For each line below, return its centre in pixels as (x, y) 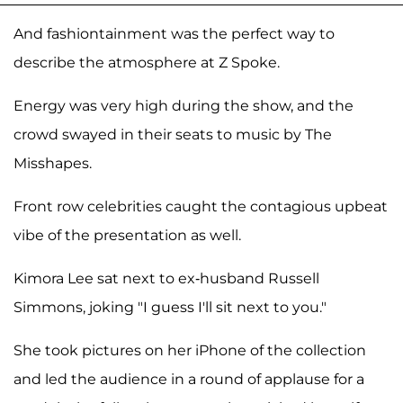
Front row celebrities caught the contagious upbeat (201, 206)
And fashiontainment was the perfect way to (174, 33)
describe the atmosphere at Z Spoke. (147, 62)
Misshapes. (53, 163)
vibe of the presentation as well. (127, 235)
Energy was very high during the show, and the (184, 105)
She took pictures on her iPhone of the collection (190, 350)
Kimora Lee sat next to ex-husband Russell (166, 278)
